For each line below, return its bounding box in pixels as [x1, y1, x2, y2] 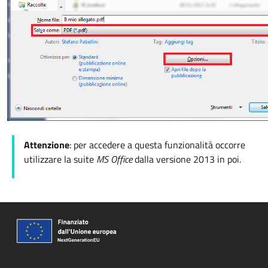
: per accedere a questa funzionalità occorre [69, 137, 245, 152]
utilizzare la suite [24, 151, 96, 166]
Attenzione [24, 137, 69, 152]
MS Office [96, 151, 135, 166]
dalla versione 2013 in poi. [135, 151, 241, 166]
